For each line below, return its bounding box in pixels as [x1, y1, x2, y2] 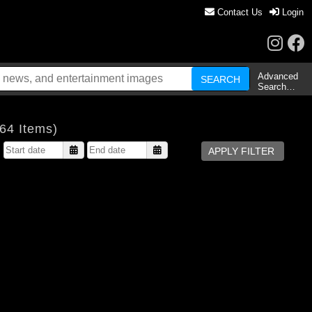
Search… [257, 81, 295, 92]
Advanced [257, 71, 298, 81]
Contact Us [214, 7, 263, 17]
